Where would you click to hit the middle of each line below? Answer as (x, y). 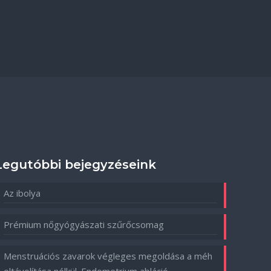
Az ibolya (22, 193)
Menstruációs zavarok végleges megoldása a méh (108, 256)
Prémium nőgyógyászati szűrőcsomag (84, 224)
